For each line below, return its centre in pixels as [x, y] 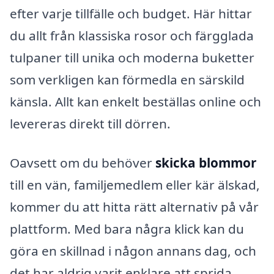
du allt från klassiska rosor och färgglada [132, 36]
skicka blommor [206, 162]
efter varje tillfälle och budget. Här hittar [131, 14]
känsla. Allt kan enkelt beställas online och [135, 102]
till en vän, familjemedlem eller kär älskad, [135, 184]
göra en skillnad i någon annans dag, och [133, 250]
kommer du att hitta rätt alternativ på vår [134, 206]
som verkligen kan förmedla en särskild [127, 80]
